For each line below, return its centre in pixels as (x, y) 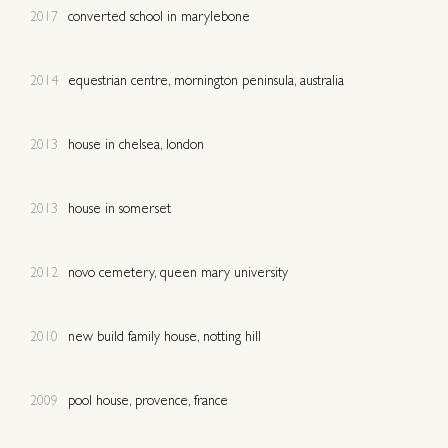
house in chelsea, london (136, 145)
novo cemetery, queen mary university (178, 273)
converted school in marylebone (159, 17)
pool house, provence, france (148, 401)
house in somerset (119, 209)
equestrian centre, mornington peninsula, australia (206, 81)
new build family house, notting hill (164, 337)
